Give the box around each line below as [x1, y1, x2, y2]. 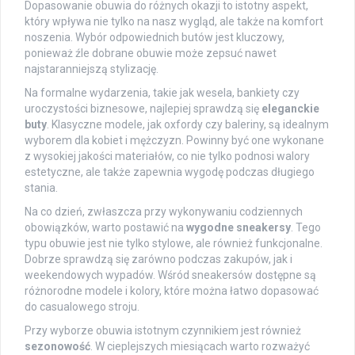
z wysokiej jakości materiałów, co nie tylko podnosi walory [25, 150, 310, 163]
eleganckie [261, 102, 319, 116]
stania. [25, 181, 58, 195]
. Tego [291, 221, 321, 235]
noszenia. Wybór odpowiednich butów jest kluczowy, [25, 31, 284, 44]
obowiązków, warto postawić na [25, 221, 186, 235]
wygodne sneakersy [186, 221, 291, 235]
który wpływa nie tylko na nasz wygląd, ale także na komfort [25, 15, 323, 29]
